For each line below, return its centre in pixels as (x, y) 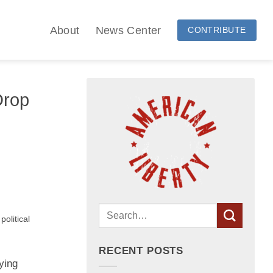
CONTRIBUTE (217, 30)
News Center (128, 30)
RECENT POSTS (141, 251)
